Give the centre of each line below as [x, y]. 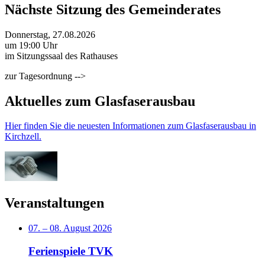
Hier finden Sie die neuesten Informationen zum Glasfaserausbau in [130, 126]
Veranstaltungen [54, 203]
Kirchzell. [23, 137]
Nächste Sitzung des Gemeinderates [113, 9]
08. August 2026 [81, 228]
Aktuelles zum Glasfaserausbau [100, 101]
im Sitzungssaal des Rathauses [61, 56]
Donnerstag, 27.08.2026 [50, 34]
